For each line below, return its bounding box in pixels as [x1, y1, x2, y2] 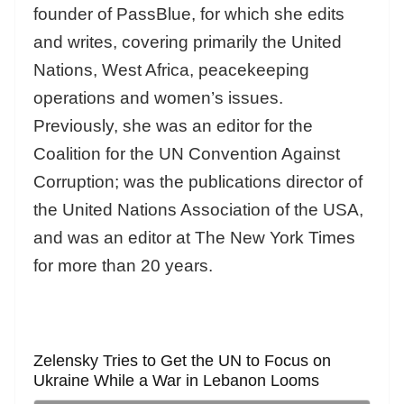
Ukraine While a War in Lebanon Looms [33, 371, 319, 390]
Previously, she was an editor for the [33, 115, 313, 135]
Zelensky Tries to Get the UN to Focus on [33, 351, 331, 370]
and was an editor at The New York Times [33, 227, 355, 247]
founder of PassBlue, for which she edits [33, 4, 344, 23]
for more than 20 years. [33, 255, 213, 275]
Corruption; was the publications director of [33, 171, 363, 191]
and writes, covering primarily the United [33, 32, 342, 51]
